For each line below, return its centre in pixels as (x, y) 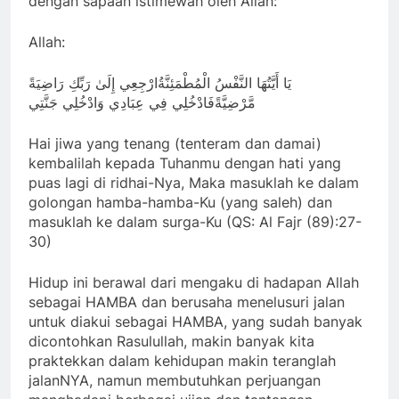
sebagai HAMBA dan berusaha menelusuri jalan (187, 302)
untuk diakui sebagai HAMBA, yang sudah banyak (195, 322)
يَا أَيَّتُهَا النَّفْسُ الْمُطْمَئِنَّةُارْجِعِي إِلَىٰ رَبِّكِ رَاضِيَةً (160, 83)
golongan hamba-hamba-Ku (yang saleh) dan (180, 203)
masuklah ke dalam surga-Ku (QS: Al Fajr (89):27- (195, 222)
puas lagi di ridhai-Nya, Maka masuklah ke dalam (194, 183)
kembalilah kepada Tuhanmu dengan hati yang (185, 163)
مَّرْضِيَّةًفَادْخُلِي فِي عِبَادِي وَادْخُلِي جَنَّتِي (142, 103)
